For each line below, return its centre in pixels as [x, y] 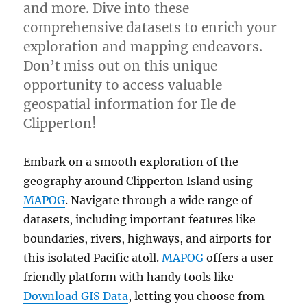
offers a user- [242, 258]
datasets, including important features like [140, 219]
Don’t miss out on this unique [121, 66]
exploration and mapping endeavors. [143, 47]
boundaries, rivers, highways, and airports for [147, 238]
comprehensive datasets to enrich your [150, 27]
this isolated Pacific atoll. [93, 258]
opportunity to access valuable [123, 85]
